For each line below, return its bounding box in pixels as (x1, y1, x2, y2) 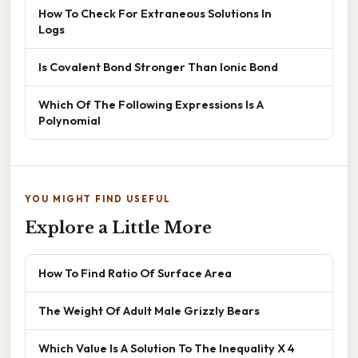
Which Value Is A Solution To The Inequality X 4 (38, 340, 295, 356)
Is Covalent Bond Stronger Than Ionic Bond (38, 58, 278, 74)
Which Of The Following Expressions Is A (38, 96, 264, 112)
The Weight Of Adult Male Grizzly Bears (38, 302, 260, 318)
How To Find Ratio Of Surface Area (38, 265, 232, 280)
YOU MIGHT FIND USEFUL (25, 193, 171, 205)
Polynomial (38, 112, 101, 128)
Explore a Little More (25, 217, 212, 237)
